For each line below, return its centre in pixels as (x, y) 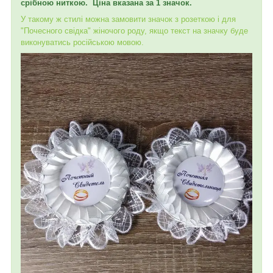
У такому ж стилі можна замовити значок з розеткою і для (128, 19)
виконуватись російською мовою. (82, 42)
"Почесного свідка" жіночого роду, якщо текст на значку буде (134, 30)
